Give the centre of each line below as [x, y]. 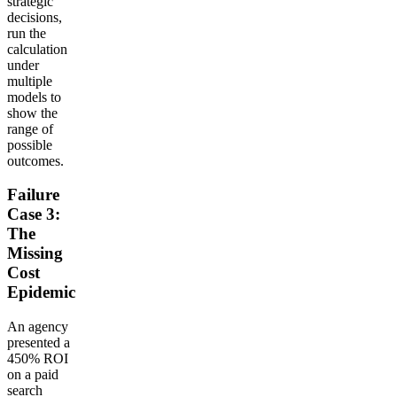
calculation [37, 49]
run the [27, 33]
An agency [38, 326]
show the [32, 113]
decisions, [35, 17]
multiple [30, 81]
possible [30, 144]
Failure [33, 195]
